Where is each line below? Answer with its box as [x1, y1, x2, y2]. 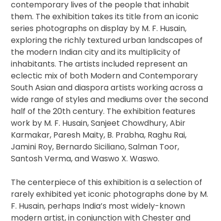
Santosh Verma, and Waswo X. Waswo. [11, 152, 160, 164]
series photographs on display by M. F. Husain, [11, 22, 187, 34]
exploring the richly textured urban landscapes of [11, 34, 203, 46]
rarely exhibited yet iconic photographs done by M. [11, 188, 209, 200]
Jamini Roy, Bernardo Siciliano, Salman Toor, [11, 141, 180, 152]
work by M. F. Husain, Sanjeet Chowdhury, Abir [11, 117, 186, 129]
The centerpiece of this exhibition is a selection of [11, 176, 203, 188]
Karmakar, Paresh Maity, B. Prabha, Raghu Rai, [11, 129, 187, 141]
